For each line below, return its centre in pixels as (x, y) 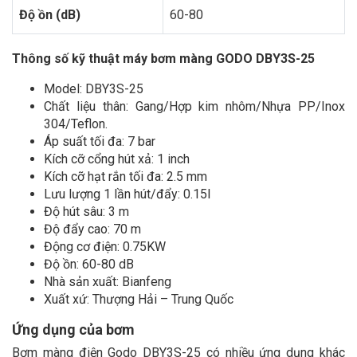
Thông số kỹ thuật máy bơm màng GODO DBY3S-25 (163, 58)
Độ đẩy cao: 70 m (92, 229)
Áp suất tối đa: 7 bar (100, 141)
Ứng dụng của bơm (73, 329)
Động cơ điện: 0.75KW (105, 246)
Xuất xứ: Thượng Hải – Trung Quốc (139, 299)
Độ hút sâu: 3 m (86, 211)
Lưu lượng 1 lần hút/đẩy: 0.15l (127, 194)
